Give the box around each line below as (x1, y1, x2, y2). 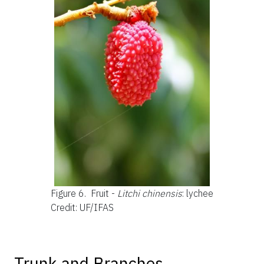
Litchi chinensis (117, 187, 182, 199)
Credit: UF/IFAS (51, 201, 114, 213)
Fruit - (91, 187, 117, 199)
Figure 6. (51, 187, 88, 199)
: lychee (182, 187, 213, 199)
